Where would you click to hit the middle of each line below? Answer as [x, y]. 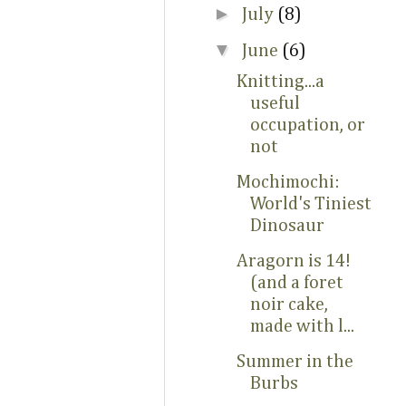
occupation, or [308, 125]
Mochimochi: [288, 182]
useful [275, 103]
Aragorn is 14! [294, 261]
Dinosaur [287, 226]
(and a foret [297, 283]
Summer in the [295, 362]
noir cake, [289, 304]
